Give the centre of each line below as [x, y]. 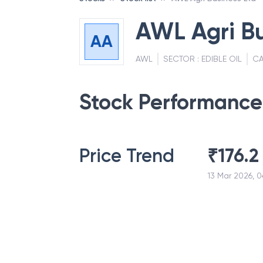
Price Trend [127, 156]
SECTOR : [182, 59]
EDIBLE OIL [221, 59]
